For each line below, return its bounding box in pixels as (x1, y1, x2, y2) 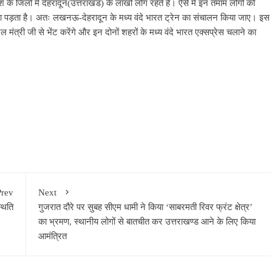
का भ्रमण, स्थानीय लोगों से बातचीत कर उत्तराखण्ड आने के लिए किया (38, 216, 256, 226)
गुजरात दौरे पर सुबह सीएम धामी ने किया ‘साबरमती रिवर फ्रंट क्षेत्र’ (38, 202, 253, 212)
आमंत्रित (38, 231, 67, 241)
